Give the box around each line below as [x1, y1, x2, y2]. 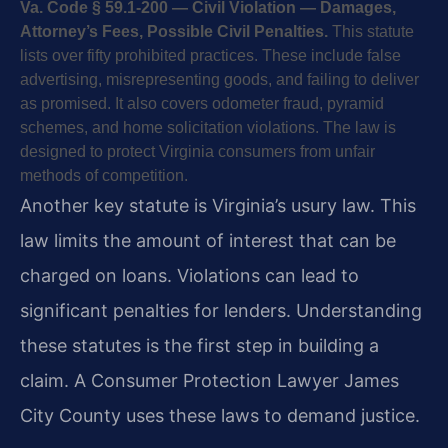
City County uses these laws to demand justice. [20, 404, 420, 426]
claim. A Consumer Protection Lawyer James [20, 369, 399, 391]
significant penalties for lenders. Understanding [20, 299, 422, 321]
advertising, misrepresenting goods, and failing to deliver [20, 70, 419, 88]
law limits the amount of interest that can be [20, 229, 396, 251]
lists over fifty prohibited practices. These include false [20, 46, 401, 64]
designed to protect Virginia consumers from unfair [20, 142, 375, 160]
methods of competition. [20, 166, 188, 184]
